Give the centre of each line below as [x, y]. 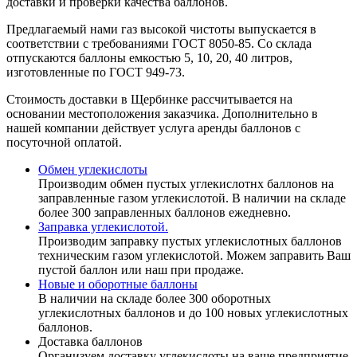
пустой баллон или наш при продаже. [141, 270]
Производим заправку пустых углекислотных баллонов [190, 241]
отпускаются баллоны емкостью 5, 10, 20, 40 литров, [149, 58]
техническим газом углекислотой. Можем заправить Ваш [194, 255]
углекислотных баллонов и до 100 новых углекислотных [193, 313]
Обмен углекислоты [93, 169]
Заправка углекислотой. [103, 227]
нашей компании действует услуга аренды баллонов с [153, 128]
